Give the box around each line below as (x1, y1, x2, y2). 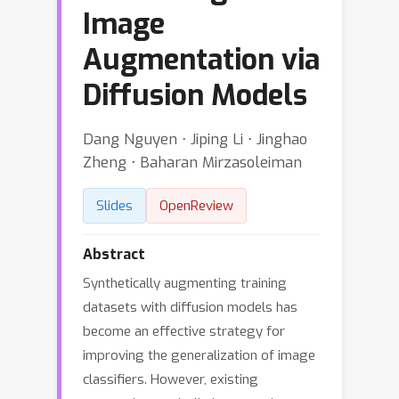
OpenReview (159, 197, 233, 215)
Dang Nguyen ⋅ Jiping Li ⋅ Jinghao (83, 129, 307, 149)
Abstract (83, 245, 145, 264)
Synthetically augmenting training (83, 274, 287, 292)
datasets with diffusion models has (83, 298, 297, 316)
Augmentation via (83, 41, 320, 78)
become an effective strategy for (83, 322, 285, 340)
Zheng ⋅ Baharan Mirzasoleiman (83, 152, 302, 172)
